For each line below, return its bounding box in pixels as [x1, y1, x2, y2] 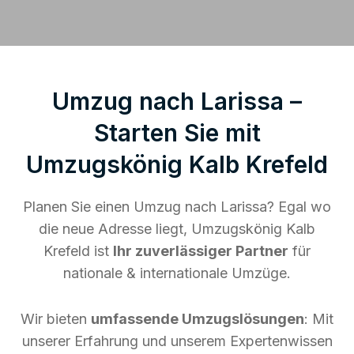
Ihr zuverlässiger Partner [113, 242, 288, 259]
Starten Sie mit [93, 118, 261, 147]
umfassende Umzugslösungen [91, 310, 304, 327]
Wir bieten [21, 310, 91, 327]
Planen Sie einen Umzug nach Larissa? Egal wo [23, 198, 331, 215]
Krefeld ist [43, 242, 113, 259]
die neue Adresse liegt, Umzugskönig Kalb [39, 220, 315, 237]
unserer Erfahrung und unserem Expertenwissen [21, 332, 333, 349]
